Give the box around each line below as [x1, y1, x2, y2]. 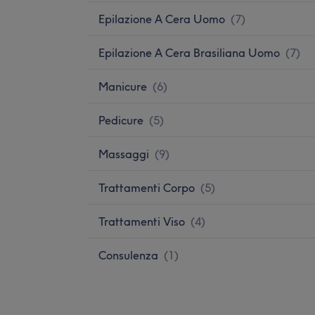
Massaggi [98, 146, 149, 161]
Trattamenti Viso [98, 214, 185, 229]
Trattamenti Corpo [98, 180, 195, 195]
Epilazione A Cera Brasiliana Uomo [98, 45, 280, 60]
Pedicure [98, 112, 143, 127]
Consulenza [98, 247, 158, 262]
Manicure [98, 79, 147, 94]
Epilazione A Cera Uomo [98, 11, 225, 26]
